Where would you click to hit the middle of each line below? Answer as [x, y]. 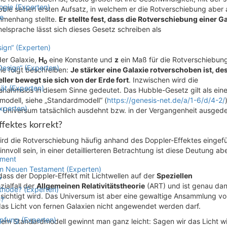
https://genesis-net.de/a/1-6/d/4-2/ [166, 100]
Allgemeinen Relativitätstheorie [91, 186]
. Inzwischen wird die [163, 80]
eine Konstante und [81, 60]
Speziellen [175, 176]
